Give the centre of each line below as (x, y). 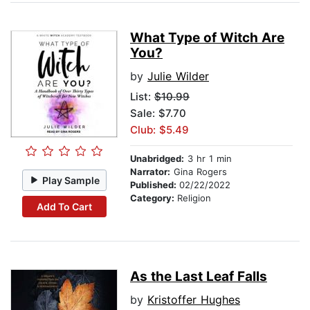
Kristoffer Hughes (194, 300)
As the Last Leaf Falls (199, 277)
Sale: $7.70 (158, 113)
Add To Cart (64, 206)
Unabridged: (157, 159)
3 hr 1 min (208, 159)
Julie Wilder (178, 76)
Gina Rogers (199, 172)
